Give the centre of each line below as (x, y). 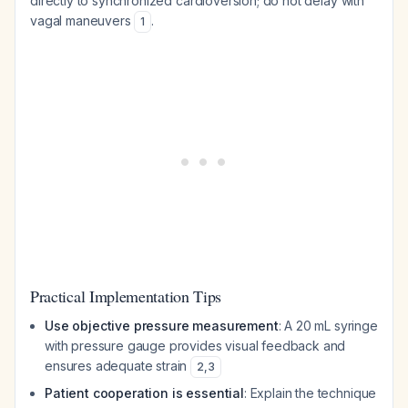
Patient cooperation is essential (144, 393)
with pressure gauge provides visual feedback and (195, 346)
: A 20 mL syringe (328, 326)
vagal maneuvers (82, 20)
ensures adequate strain (118, 366)
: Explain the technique (310, 393)
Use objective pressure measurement (162, 326)
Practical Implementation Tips (126, 296)
